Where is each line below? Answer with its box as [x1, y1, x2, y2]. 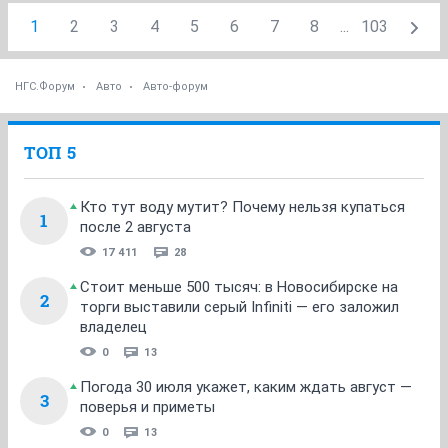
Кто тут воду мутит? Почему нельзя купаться [80, 197, 405, 216]
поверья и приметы [80, 397, 215, 416]
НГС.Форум [15, 79, 75, 93]
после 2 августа [80, 217, 191, 236]
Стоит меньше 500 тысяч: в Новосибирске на [80, 277, 398, 296]
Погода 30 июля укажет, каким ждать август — [80, 377, 412, 396]
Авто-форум [143, 79, 208, 93]
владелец [80, 317, 147, 336]
